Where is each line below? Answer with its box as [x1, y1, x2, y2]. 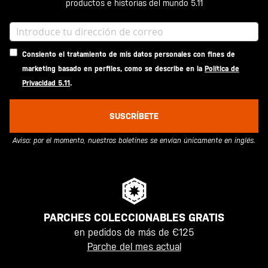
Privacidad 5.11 [22, 79, 70, 87]
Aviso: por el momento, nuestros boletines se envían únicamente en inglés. [13, 136, 255, 145]
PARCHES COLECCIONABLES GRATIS [44, 211, 224, 224]
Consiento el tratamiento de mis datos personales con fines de [22, 50, 235, 59]
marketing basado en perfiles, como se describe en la [22, 65, 205, 73]
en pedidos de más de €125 [74, 227, 194, 238]
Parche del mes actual [87, 241, 181, 252]
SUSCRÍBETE [109, 111, 159, 121]
